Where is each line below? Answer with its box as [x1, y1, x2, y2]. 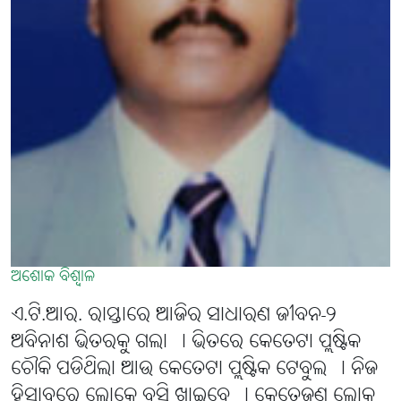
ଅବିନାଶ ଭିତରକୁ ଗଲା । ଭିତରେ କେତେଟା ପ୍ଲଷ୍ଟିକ [11, 329, 361, 356]
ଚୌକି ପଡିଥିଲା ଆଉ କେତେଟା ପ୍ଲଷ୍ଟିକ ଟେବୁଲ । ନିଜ [11, 356, 378, 383]
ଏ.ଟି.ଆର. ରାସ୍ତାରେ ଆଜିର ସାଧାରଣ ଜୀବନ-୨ [11, 303, 337, 329]
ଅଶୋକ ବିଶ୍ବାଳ [11, 267, 95, 288]
